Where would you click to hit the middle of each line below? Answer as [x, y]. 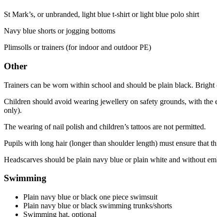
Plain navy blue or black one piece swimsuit [90, 197]
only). [13, 110]
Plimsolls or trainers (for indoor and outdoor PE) [77, 47]
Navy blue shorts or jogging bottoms [60, 31]
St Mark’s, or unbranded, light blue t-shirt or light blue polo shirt [101, 15]
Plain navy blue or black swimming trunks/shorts [98, 206]
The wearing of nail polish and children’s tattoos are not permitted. [105, 126]
